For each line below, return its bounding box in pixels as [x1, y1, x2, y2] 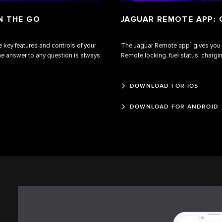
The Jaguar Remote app [121, 42, 190, 50]
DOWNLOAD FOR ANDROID [130, 103, 219, 111]
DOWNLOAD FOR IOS [130, 82, 199, 90]
